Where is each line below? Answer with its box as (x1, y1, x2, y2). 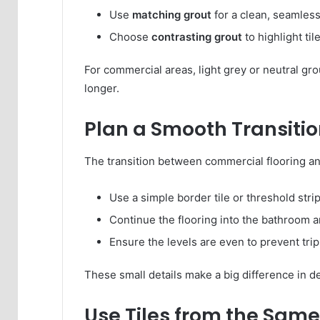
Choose (109, 30, 151, 44)
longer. (84, 81, 119, 96)
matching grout (132, 8, 211, 22)
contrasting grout (151, 30, 242, 44)
